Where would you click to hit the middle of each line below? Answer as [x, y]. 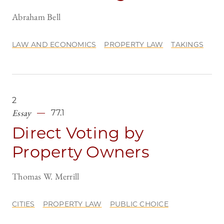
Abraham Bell [36, 17]
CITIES [23, 204]
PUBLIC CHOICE [139, 204]
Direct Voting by [78, 133]
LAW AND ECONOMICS [54, 45]
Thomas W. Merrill [46, 176]
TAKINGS [187, 45]
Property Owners [81, 152]
